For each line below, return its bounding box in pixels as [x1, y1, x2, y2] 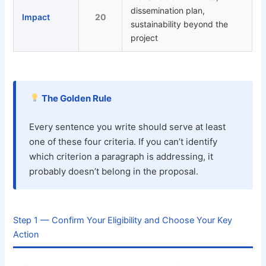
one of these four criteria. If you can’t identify [29, 135, 218, 147]
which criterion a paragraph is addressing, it [29, 150, 214, 162]
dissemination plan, [131, 5, 205, 15]
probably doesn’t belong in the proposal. [29, 165, 199, 177]
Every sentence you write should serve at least [29, 121, 226, 132]
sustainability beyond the [131, 18, 229, 29]
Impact [22, 11, 50, 22]
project [131, 32, 159, 43]
